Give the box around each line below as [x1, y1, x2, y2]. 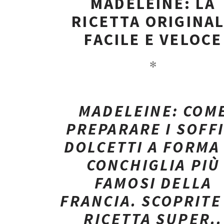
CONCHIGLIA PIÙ [86, 155, 220, 175]
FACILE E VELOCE [84, 29, 222, 50]
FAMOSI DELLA [94, 173, 212, 193]
